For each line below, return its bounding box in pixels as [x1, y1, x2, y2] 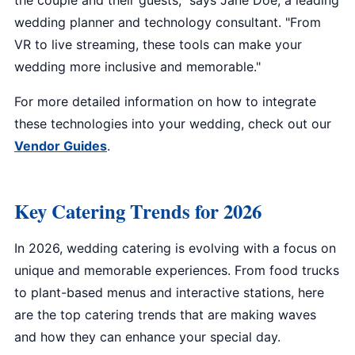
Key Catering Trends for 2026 [14, 197, 261, 225]
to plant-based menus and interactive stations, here [14, 284, 324, 300]
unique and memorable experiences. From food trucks [14, 262, 339, 278]
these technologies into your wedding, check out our [14, 116, 331, 132]
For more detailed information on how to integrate [14, 94, 316, 109]
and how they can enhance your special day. [14, 329, 281, 345]
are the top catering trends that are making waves [14, 307, 316, 323]
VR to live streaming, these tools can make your [14, 36, 302, 52]
